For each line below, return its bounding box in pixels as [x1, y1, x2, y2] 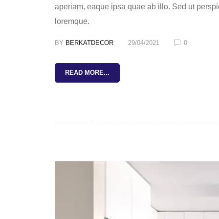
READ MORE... [65, 69, 109, 77]
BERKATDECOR [66, 39, 113, 47]
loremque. [55, 17, 89, 26]
